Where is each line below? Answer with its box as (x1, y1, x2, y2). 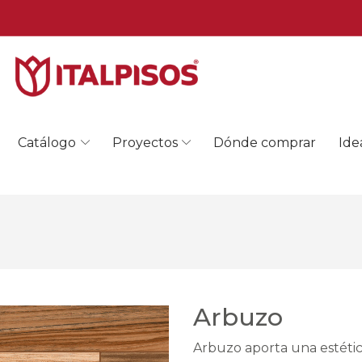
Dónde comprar (213, 134, 317, 150)
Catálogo (18, 134, 77, 150)
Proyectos (112, 134, 178, 150)
